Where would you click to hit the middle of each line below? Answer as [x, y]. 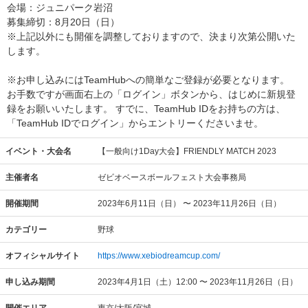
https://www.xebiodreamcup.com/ [159, 255]
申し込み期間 [30, 282]
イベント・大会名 [38, 151]
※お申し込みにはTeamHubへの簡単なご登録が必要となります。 [148, 80]
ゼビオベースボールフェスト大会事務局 [172, 177]
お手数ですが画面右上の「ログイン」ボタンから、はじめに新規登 [151, 94]
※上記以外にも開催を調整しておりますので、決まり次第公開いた [151, 36]
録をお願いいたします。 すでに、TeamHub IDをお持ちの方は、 [146, 109]
